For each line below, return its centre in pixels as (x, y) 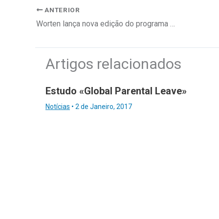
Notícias (58, 106)
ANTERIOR (61, 10)
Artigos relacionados (113, 64)
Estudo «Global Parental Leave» (116, 91)
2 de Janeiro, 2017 (104, 106)
